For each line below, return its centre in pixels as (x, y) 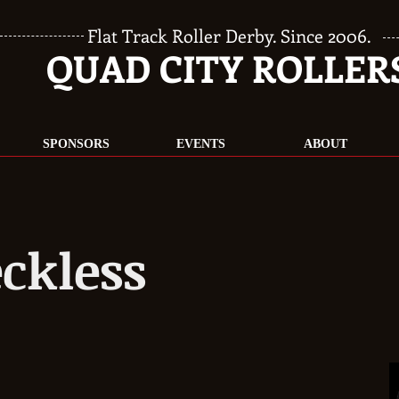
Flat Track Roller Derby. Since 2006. (229, 35)
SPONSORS (76, 144)
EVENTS (200, 144)
